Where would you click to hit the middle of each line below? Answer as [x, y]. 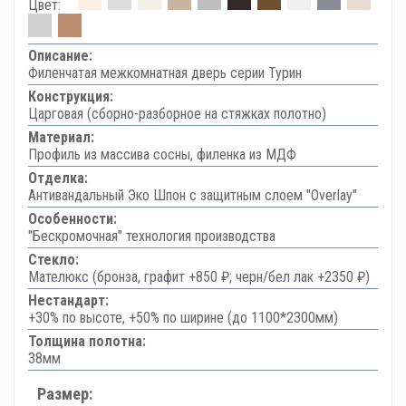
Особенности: [72, 219]
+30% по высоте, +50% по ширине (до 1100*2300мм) [183, 318]
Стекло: [53, 260]
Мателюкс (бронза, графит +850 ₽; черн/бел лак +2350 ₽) [199, 277]
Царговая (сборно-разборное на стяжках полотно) [177, 114]
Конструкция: [71, 97]
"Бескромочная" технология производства [152, 236]
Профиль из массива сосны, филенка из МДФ [162, 155]
